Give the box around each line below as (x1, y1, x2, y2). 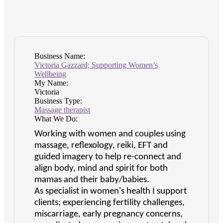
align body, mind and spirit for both (34, 164, 168, 174)
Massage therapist (34, 106, 90, 114)
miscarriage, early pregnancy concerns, (34, 210, 183, 220)
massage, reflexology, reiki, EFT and (34, 141, 168, 151)
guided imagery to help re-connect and (34, 152, 181, 162)
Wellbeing (34, 70, 66, 79)
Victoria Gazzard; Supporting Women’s (34, 61, 158, 70)
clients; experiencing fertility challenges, (34, 198, 185, 208)
